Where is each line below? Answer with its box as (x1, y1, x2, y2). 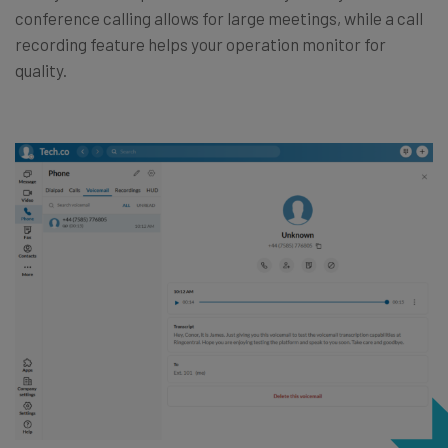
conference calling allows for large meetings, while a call (15, 7, 423, 28)
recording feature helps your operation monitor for (15, 33, 386, 54)
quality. (15, 59, 67, 80)
